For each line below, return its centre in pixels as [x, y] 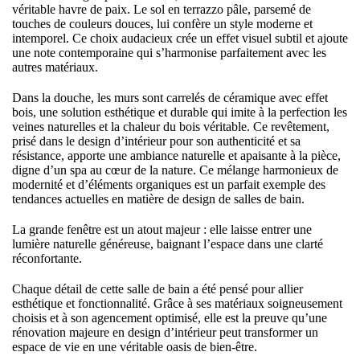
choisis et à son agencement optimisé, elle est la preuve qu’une [170, 318]
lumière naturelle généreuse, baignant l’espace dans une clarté [168, 244]
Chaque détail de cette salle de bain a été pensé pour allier [157, 289]
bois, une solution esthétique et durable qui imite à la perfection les [180, 112]
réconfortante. [47, 258]
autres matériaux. [55, 67]
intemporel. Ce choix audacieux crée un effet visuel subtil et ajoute [180, 38]
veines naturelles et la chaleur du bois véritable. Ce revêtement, [171, 127]
